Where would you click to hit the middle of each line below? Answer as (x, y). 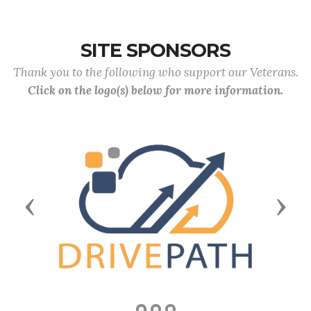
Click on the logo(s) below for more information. (155, 90)
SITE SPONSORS (155, 50)
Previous (58, 205)
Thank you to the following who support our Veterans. (155, 72)
